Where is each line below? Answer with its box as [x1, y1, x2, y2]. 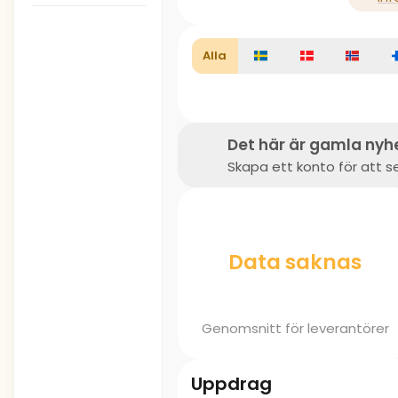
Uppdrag [191, 371, 272, 396]
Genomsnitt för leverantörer [201, 318, 389, 338]
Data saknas [228, 247, 362, 276]
